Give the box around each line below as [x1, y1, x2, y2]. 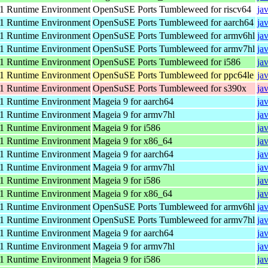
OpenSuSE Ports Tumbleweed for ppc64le [93, 69, 254, 80]
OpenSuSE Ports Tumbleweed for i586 [93, 56, 240, 67]
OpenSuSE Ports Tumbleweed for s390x [93, 83, 246, 93]
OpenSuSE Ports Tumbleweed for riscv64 [93, 4, 251, 14]
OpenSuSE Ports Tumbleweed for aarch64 [93, 17, 254, 28]
